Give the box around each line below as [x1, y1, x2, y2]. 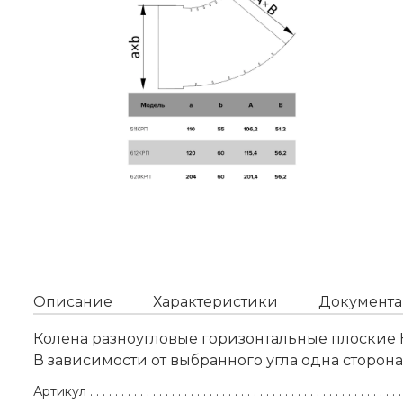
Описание [33, 293, 112, 311]
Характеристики [153, 293, 278, 311]
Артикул [33, 383, 86, 400]
